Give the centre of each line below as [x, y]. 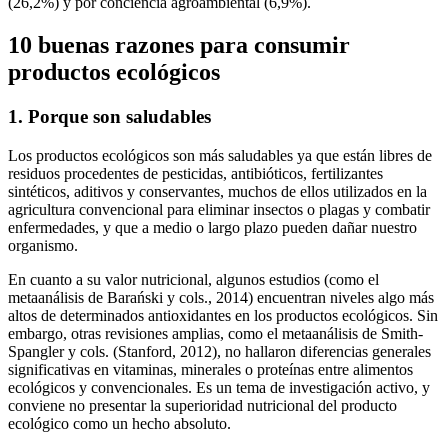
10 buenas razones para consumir [179, 45]
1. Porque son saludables [109, 117]
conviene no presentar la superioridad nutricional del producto [202, 405]
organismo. [43, 245]
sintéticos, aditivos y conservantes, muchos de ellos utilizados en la [217, 191]
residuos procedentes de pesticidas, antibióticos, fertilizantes [195, 173]
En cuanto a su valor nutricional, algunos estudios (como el [193, 279]
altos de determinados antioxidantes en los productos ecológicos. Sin [223, 315]
